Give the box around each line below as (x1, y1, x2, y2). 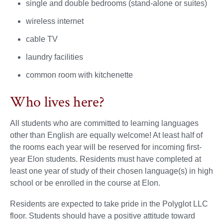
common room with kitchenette (26, 70, 133, 79)
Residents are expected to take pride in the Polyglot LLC (10, 199, 208, 208)
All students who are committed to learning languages (10, 118, 199, 127)
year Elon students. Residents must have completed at (10, 154, 201, 163)
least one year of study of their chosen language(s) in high (10, 166, 213, 175)
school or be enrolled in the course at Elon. (10, 178, 160, 187)
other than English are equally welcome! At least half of (10, 130, 203, 139)
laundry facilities (26, 52, 83, 61)
